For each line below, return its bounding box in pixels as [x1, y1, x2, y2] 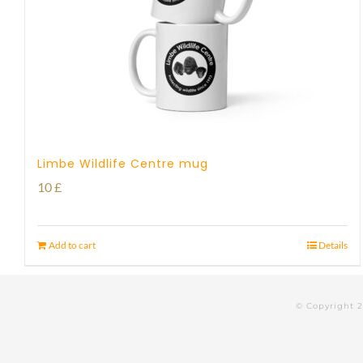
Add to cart [49, 239, 96, 251]
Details [318, 239, 348, 251]
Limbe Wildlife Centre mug [37, 156, 208, 172]
